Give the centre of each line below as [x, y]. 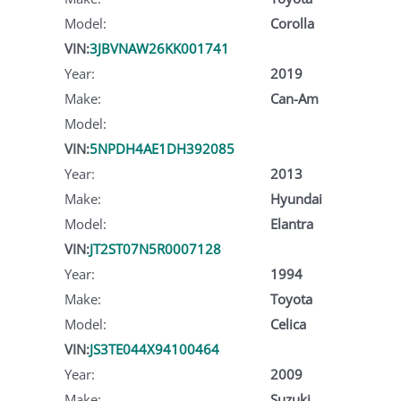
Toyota [291, 299]
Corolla [292, 23]
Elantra [291, 223]
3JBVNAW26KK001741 [159, 48]
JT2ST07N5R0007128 [155, 248]
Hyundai [296, 198]
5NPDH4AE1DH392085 [162, 148]
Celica [288, 324]
